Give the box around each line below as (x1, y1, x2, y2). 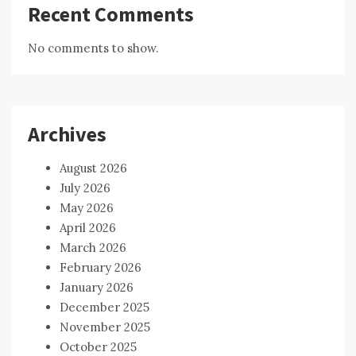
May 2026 (60, 199, 114, 215)
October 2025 (60, 339, 137, 354)
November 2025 (60, 319, 150, 335)
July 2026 (60, 180, 110, 195)
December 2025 (60, 299, 149, 315)
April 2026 (60, 219, 116, 235)
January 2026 (60, 279, 133, 295)
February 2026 (60, 259, 141, 275)
